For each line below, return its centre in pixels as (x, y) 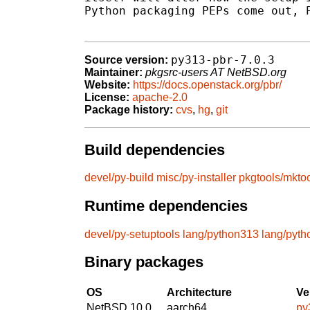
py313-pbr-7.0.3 (223, 60)
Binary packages (144, 262)
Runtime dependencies (166, 206)
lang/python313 (221, 234)
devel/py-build (119, 178)
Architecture (199, 292)
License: (107, 98)
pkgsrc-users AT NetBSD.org (216, 73)
